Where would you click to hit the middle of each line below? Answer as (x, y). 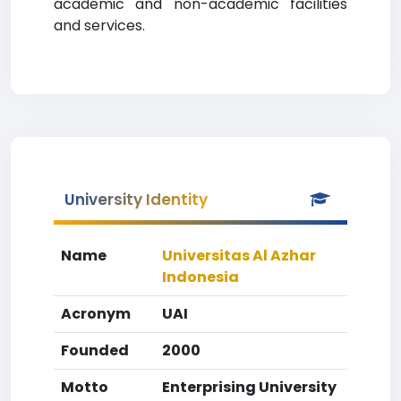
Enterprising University (249, 387)
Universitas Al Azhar (239, 256)
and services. (99, 26)
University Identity (136, 200)
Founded (95, 350)
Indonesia (200, 277)
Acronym (96, 314)
